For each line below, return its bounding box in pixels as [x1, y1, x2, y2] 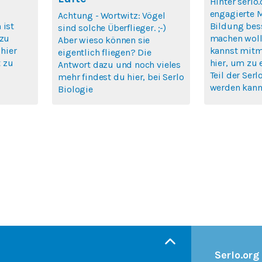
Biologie [58, 84, 93, 95]
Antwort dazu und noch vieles [58, 59, 181, 71]
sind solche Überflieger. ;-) [58, 22, 166, 34]
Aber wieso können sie [58, 35, 150, 46]
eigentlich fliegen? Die [58, 47, 151, 58]
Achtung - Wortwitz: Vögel [58, 10, 166, 22]
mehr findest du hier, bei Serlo [58, 71, 184, 83]
